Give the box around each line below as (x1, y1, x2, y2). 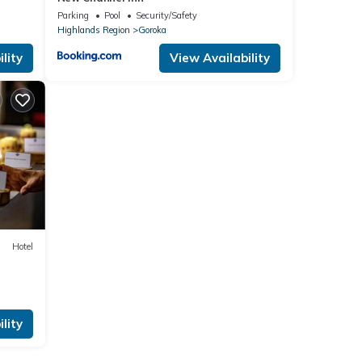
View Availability (170, 49, 270, 65)
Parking (57, 9, 89, 21)
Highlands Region (57, 23, 130, 36)
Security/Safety (135, 9, 197, 21)
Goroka (137, 23, 166, 36)
